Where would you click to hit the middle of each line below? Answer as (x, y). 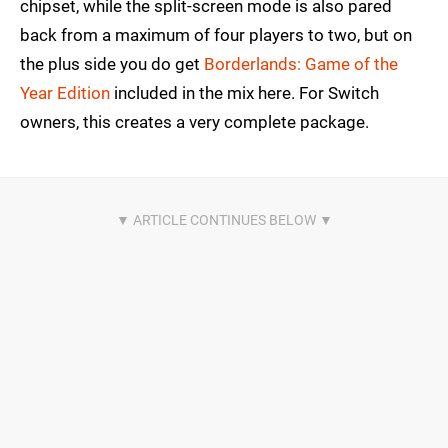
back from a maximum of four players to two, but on (216, 35)
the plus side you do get (112, 64)
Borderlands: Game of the (301, 64)
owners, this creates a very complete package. (194, 122)
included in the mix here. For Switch (244, 93)
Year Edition (65, 93)
